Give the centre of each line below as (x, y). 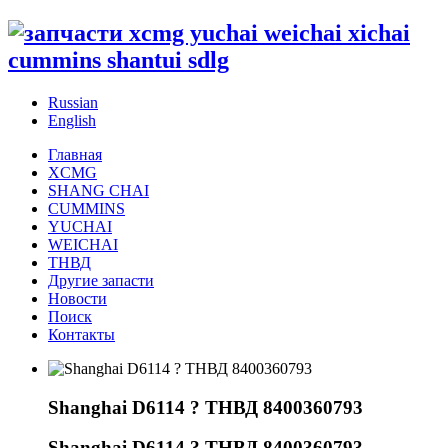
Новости (77, 298)
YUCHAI (80, 226)
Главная (75, 154)
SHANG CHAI (98, 190)
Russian (73, 102)
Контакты (81, 334)
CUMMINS (86, 208)
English (72, 120)
